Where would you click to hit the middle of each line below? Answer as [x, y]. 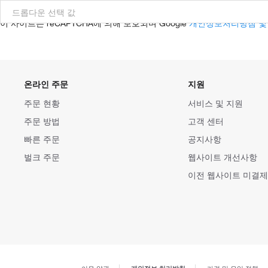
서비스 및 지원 [215, 103]
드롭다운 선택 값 [44, 12]
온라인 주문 [46, 84]
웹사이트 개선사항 [223, 157]
